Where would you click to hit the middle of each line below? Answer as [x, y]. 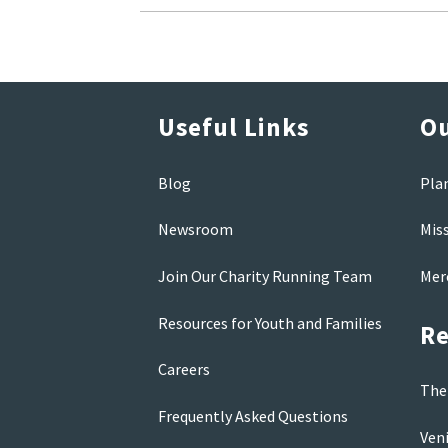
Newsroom [195, 229]
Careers [183, 369]
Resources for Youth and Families [269, 322]
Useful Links [233, 127]
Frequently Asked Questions [252, 415]
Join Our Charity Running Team [264, 275]
